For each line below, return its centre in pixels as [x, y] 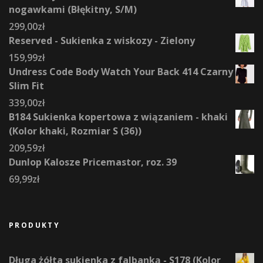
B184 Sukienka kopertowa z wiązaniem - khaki [118, 117]
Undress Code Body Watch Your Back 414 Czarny [121, 72]
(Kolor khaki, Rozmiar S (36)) [75, 131]
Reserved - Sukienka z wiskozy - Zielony [102, 41]
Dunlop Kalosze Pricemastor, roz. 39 [93, 162]
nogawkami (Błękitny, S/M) [73, 10]
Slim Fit [26, 86]
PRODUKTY [35, 225]
